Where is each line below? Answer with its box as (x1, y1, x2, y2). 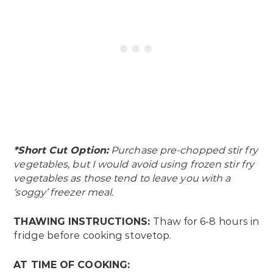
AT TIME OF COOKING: (13, 259, 130, 271)
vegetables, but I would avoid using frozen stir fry (13, 158, 254, 171)
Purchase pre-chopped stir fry (108, 144, 258, 157)
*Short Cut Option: (13, 144, 109, 157)
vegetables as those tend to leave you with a (13, 172, 231, 185)
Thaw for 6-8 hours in (153, 216, 260, 228)
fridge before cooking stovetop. (13, 230, 172, 242)
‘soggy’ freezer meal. (13, 186, 116, 199)
